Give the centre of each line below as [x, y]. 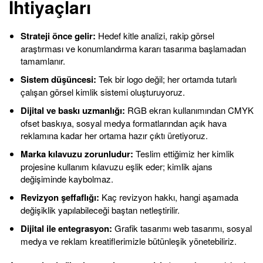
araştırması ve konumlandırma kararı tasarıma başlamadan [133, 48]
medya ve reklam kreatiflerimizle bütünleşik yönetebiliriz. [129, 241]
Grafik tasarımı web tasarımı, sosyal [182, 228]
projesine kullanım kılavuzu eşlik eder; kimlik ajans [117, 166]
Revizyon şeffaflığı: [60, 197]
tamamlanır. [43, 60]
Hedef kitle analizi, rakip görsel [155, 35]
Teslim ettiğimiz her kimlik [184, 153]
